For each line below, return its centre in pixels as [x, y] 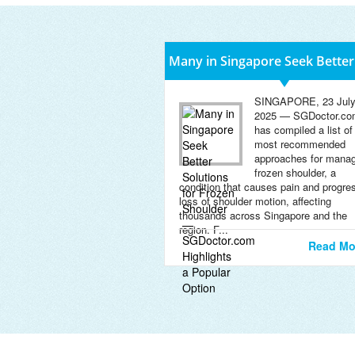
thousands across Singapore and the [263, 215]
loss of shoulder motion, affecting [255, 201]
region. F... [204, 229]
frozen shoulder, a [295, 172]
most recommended [300, 144]
